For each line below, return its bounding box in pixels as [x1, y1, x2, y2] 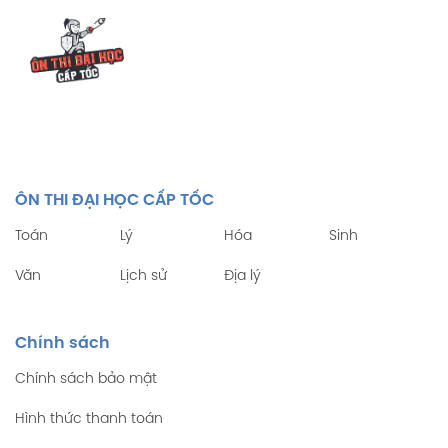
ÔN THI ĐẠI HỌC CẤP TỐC [15, 192, 214, 210]
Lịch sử [119, 269, 167, 285]
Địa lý [224, 269, 261, 285]
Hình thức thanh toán [15, 412, 163, 428]
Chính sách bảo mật [15, 372, 157, 388]
